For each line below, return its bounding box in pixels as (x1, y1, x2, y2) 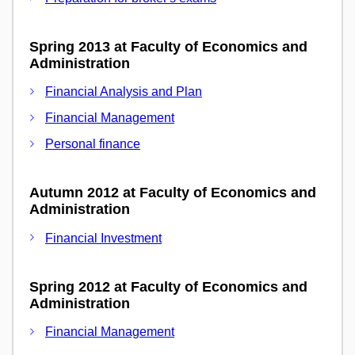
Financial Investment (45, 231, 162, 245)
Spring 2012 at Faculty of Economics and (29, 278, 307, 295)
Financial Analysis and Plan (45, 85, 202, 99)
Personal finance (45, 137, 140, 151)
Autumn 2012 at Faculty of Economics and (29, 185, 316, 201)
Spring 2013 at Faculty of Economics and (29, 38, 307, 55)
